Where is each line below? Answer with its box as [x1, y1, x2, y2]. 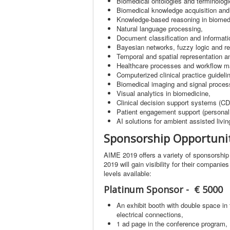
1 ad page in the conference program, [117, 218, 227, 228]
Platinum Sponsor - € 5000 [104, 183, 223, 196]
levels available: [104, 168, 151, 178]
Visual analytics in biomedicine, [117, 88, 210, 98]
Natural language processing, [117, 23, 203, 33]
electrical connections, [117, 209, 183, 219]
